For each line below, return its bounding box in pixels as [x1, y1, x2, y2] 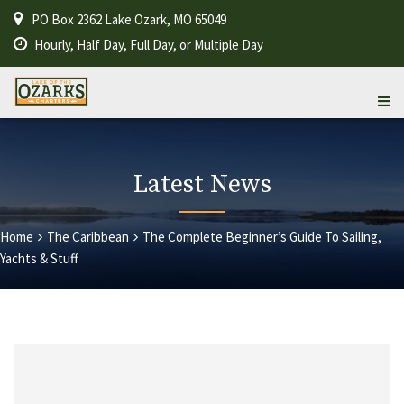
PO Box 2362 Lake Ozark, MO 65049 [32, 11, 226, 28]
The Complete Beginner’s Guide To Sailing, [142, 228, 381, 246]
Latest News [133, 169, 271, 201]
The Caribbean [47, 228, 129, 246]
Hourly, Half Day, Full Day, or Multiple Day [34, 36, 263, 53]
